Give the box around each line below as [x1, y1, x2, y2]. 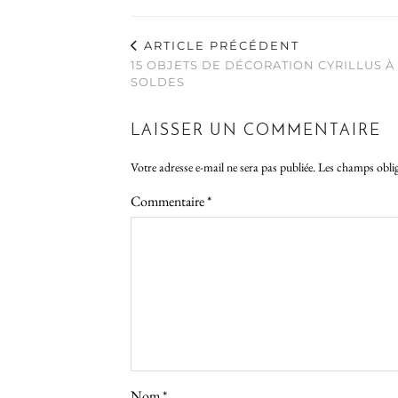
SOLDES [131, 74, 185, 89]
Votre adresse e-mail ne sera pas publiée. [131, 158, 315, 175]
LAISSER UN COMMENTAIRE [131, 122, 381, 139]
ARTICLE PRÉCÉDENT [139, 37, 299, 52]
